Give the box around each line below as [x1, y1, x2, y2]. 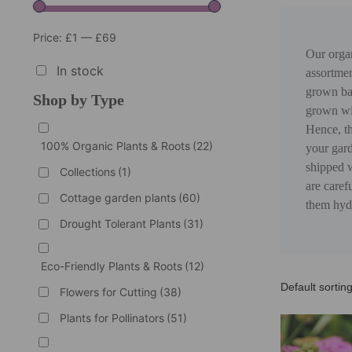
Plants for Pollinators [59, 310, 164, 324]
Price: [32, 31, 65, 45]
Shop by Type [32, 91, 124, 109]
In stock [56, 63, 104, 79]
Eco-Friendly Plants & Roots [40, 258, 182, 273]
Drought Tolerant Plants [59, 217, 181, 231]
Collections [59, 165, 115, 179]
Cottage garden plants [59, 191, 176, 205]
